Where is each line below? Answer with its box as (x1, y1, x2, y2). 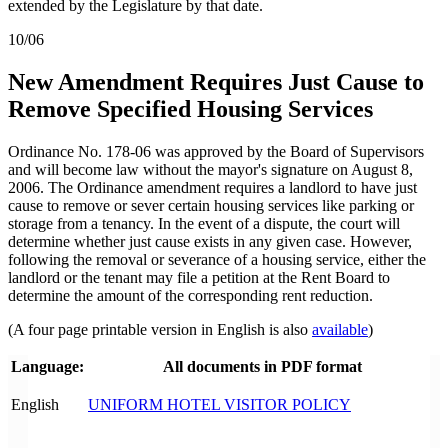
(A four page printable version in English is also (8, 321, 312, 339)
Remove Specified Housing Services (8, 96, 373, 123)
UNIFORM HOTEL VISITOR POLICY (88, 396, 351, 414)
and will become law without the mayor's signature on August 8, (8, 161, 413, 179)
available (312, 321, 368, 339)
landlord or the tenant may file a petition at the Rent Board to (8, 269, 390, 287)
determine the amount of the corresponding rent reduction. (8, 287, 373, 305)
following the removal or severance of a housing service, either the (8, 251, 426, 269)
